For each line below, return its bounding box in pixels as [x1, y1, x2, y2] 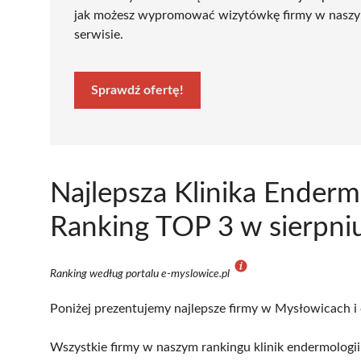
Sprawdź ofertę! [91, 83, 184, 97]
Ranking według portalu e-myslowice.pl [50, 268, 232, 280]
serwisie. [74, 27, 123, 41]
